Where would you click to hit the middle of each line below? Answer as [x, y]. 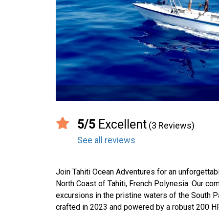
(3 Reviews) [172, 125]
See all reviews [106, 140]
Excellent [121, 124]
